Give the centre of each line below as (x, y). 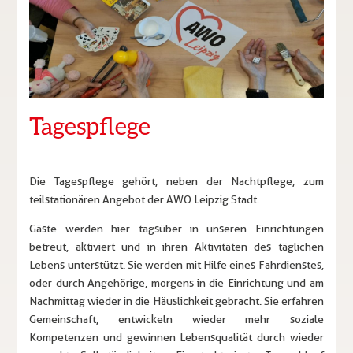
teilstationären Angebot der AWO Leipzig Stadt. (145, 200)
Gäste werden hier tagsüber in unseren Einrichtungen (176, 229)
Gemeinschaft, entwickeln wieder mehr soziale (176, 320)
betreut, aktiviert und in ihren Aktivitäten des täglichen (176, 247)
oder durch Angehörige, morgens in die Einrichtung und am (176, 283)
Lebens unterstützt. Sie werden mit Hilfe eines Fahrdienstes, (176, 265)
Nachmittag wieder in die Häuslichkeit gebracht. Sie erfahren (176, 301)
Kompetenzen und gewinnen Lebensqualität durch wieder (176, 338)
